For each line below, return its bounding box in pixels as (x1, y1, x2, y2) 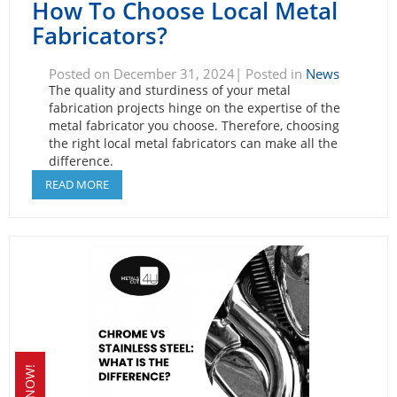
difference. (48, 152, 113, 169)
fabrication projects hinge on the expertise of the (48, 98, 340, 116)
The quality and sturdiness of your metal (48, 81, 291, 98)
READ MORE (45, 175, 109, 192)
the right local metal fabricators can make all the (48, 134, 338, 152)
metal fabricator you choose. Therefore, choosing (48, 116, 339, 134)
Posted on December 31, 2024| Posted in (48, 64, 306, 82)
